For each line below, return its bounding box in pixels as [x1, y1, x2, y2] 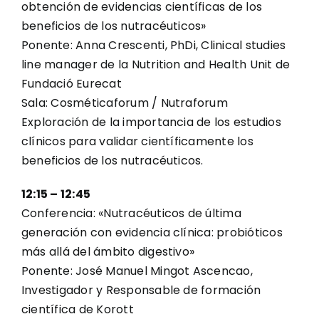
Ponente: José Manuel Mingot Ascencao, [21, 263, 253, 279]
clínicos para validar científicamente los [21, 133, 253, 150]
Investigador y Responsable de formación [21, 282, 261, 298]
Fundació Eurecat [21, 75, 122, 92]
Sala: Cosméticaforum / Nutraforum [21, 95, 228, 111]
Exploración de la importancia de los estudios [21, 114, 281, 130]
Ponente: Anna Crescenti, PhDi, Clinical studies [21, 37, 286, 53]
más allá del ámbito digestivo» [21, 244, 195, 260]
